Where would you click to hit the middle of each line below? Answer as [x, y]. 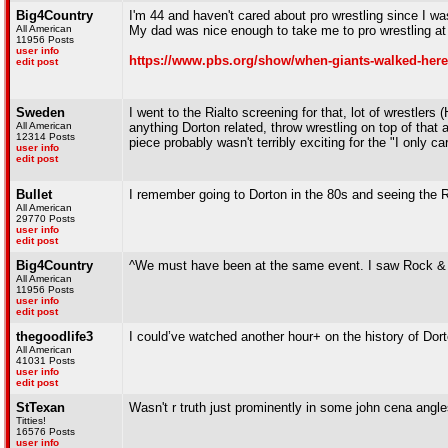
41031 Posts [45, 360]
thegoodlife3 [54, 336]
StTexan [40, 407]
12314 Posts [45, 136]
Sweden [40, 112]
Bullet [34, 194]
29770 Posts [45, 218]
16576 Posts [45, 431]
